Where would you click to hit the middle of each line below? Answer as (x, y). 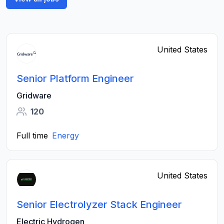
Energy (65, 135)
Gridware (34, 95)
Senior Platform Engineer (75, 78)
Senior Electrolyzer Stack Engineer (99, 204)
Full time (32, 135)
